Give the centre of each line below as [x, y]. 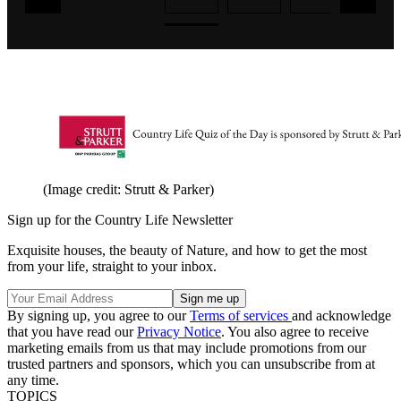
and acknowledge [341, 315]
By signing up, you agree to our [98, 315]
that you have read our [72, 331]
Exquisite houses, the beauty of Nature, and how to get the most [187, 250]
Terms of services [241, 315]
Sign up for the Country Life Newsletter [120, 219]
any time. [33, 380]
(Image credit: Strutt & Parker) [128, 189]
